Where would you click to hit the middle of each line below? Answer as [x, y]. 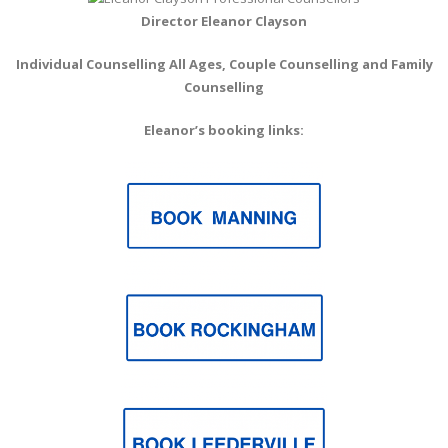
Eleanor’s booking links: [224, 130]
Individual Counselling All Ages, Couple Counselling [187, 64]
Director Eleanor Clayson [224, 21]
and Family [397, 64]
